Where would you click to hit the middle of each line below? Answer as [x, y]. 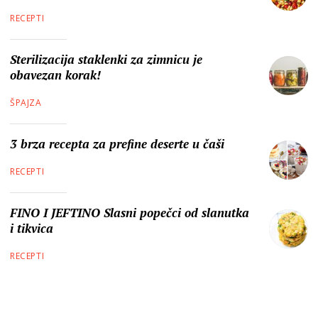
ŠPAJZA [26, 103]
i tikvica [32, 229]
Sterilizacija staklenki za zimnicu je [106, 60]
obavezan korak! [55, 75]
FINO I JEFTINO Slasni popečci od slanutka [130, 213]
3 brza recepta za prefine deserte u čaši [117, 144]
